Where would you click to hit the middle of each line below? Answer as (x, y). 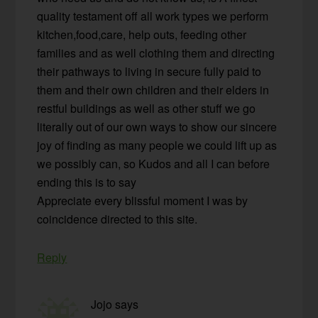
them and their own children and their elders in (153, 90)
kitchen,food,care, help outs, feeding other (142, 35)
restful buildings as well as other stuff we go (147, 109)
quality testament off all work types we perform (153, 16)
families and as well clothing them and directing (156, 53)
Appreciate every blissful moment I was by (143, 201)
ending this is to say (87, 182)
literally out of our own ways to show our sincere (157, 127)
